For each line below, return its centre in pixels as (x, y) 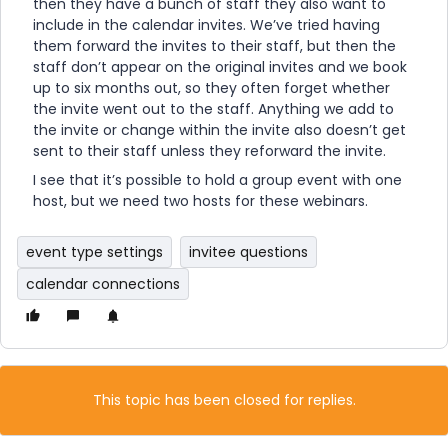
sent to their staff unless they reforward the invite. (209, 151)
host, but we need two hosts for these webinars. (204, 201)
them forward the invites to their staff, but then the (214, 46)
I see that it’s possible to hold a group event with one (217, 180)
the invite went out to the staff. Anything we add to (213, 109)
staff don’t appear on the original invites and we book (220, 67)
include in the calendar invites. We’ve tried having (206, 25)
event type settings (94, 252)
